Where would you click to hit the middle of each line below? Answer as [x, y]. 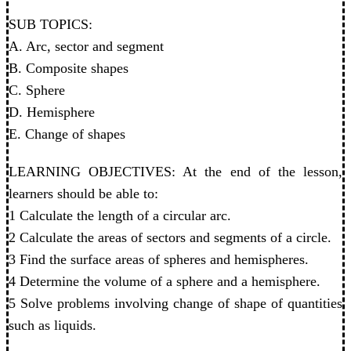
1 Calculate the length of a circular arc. [120, 215]
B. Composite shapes [69, 68]
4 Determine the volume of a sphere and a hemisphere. [165, 281]
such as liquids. [52, 325]
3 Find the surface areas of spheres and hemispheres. [159, 259]
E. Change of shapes [67, 134]
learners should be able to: [83, 194]
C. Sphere [37, 90]
